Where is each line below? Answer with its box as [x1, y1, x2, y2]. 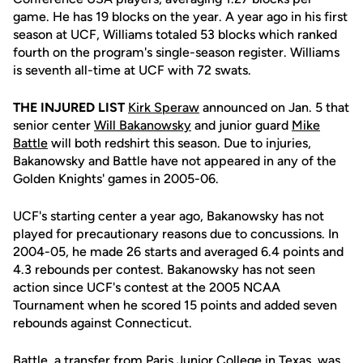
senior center [13, 117, 94, 133]
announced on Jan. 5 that [199, 100, 349, 115]
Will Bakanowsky [94, 117, 191, 133]
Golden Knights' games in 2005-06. [13, 171, 219, 186]
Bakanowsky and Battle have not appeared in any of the [13, 153, 336, 169]
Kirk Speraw [128, 100, 199, 115]
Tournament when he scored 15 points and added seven [13, 297, 337, 313]
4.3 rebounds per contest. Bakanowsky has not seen [13, 262, 315, 277]
